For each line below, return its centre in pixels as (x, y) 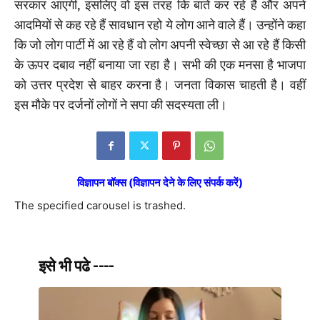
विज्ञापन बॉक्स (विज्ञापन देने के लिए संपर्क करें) (160, 183)
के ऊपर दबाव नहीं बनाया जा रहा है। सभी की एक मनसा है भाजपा (160, 65)
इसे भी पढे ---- (76, 266)
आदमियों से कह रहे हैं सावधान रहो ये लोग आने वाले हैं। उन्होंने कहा (160, 25)
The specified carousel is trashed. (100, 206)
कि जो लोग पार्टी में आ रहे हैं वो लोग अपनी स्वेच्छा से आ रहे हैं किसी (160, 45)
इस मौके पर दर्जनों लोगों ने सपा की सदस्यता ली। (121, 105)
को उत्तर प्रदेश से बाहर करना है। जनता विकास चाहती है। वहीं (160, 85)
